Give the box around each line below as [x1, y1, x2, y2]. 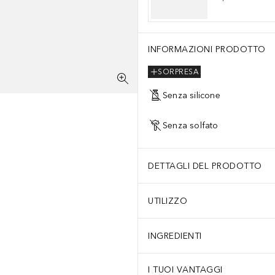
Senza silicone [163, 90, 220, 101]
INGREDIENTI [148, 230, 202, 241]
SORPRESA [158, 68, 198, 77]
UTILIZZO [148, 195, 187, 206]
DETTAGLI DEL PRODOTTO [148, 160, 262, 171]
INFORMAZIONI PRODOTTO [148, 44, 266, 55]
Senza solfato [163, 120, 219, 131]
